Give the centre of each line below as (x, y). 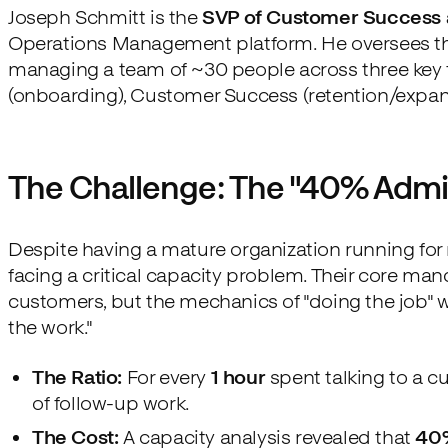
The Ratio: (77, 376)
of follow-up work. (111, 402)
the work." (50, 326)
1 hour (238, 376)
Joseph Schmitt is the (105, 16)
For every (166, 376)
